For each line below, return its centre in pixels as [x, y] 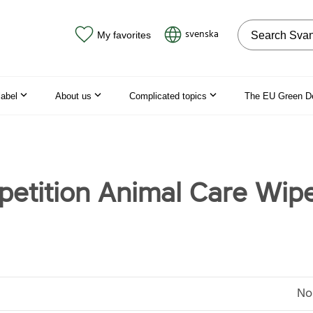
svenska [202, 35]
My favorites [124, 35]
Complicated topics [168, 96]
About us [73, 96]
